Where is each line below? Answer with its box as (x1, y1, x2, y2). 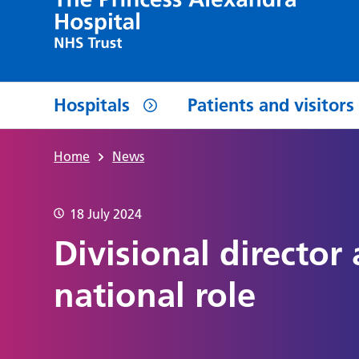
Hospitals (54, 94, 131, 116)
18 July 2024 (70, 206, 143, 223)
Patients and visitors (188, 94, 355, 116)
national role (54, 275, 256, 317)
